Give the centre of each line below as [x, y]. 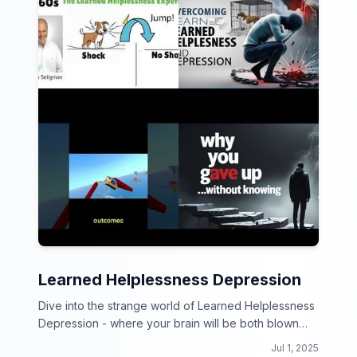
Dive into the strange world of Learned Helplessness [177, 306]
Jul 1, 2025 [295, 348]
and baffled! [70, 341]
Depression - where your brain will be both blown [169, 323]
